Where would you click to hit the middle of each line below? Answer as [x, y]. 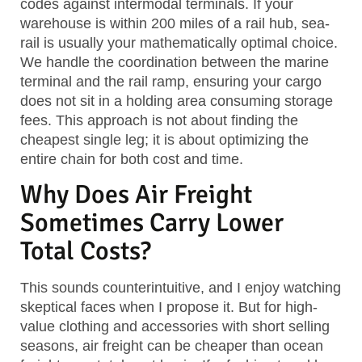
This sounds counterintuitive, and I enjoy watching [181, 288]
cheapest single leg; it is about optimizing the [164, 140]
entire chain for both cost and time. [132, 160]
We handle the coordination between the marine [175, 63]
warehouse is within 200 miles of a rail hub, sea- [175, 24]
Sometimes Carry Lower [152, 223]
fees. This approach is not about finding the [159, 121]
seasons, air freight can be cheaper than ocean [172, 346]
